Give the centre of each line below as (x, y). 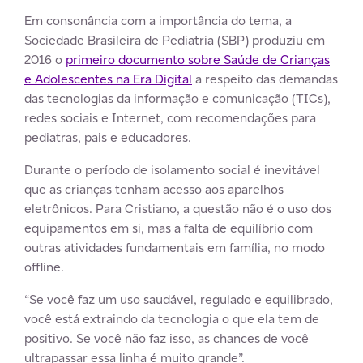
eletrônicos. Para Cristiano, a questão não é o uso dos (178, 209)
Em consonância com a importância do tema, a (158, 21)
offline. (44, 267)
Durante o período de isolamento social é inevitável (172, 170)
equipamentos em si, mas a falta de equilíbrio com (169, 228)
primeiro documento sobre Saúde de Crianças (198, 60)
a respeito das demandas (265, 79)
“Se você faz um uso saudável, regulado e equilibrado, (179, 299)
